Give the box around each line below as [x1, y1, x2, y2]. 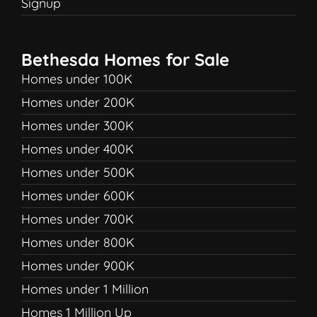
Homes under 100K [21, 71, 132, 88]
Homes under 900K [21, 258, 134, 275]
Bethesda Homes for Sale [21, 49, 229, 71]
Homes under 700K [21, 211, 134, 228]
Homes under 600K [21, 188, 134, 204]
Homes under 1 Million [21, 281, 149, 298]
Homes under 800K [21, 234, 134, 251]
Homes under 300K [21, 117, 134, 134]
